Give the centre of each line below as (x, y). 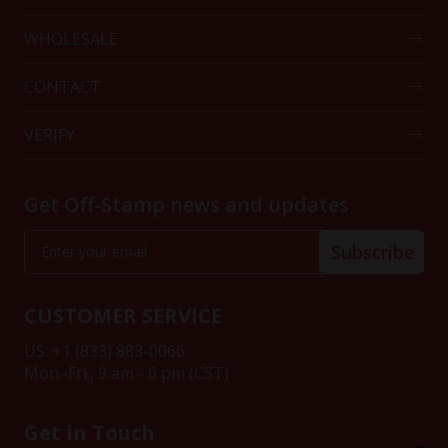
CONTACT (62, 87)
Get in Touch (89, 432)
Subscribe (372, 251)
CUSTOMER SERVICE (123, 315)
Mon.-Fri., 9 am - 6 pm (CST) (126, 372)
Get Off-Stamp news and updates (186, 204)
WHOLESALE (71, 39)
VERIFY (49, 135)
